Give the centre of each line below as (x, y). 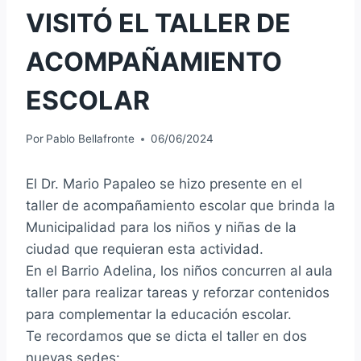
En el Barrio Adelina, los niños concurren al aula (179, 271)
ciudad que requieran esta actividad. (145, 249)
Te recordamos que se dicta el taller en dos (166, 336)
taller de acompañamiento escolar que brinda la (180, 206)
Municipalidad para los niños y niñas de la (161, 228)
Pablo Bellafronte (91, 139)
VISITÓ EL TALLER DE (158, 23)
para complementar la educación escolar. (159, 315)
